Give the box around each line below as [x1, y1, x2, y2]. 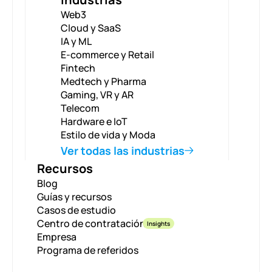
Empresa [37, 229, 76, 243]
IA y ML [60, 34, 92, 48]
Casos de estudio [37, 203, 116, 217]
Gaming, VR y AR [60, 87, 134, 101]
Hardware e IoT [60, 114, 127, 128]
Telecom [60, 101, 100, 115]
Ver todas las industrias [60, 143, 185, 158]
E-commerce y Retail [60, 47, 154, 61]
